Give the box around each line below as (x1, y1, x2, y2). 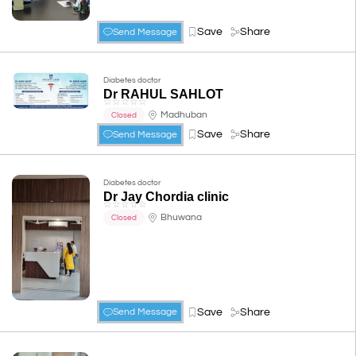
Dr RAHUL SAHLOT (103, 87, 224, 101)
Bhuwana (161, 212, 203, 223)
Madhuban (161, 110, 208, 121)
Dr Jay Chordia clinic (103, 189, 230, 203)
